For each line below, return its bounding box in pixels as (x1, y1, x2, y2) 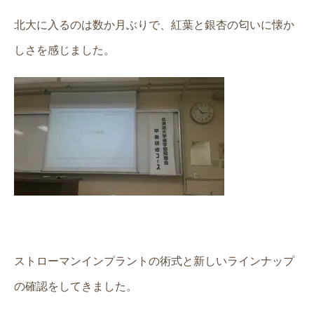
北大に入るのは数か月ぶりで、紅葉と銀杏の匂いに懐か (14, 19, 294, 31)
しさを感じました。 (14, 44, 115, 56)
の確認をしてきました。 (14, 280, 137, 292)
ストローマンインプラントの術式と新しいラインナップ (14, 255, 294, 267)
